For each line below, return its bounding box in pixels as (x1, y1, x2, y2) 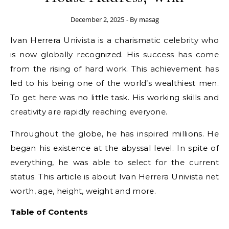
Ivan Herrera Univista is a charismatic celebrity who (10, 35, 219, 45)
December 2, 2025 (70, 15, 124, 24)
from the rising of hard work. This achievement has (10, 64, 219, 74)
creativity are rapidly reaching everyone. (10, 107, 168, 117)
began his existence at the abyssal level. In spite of (10, 143, 219, 153)
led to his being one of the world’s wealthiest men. (10, 78, 219, 88)
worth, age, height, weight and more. (10, 186, 156, 196)
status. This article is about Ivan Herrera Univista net (10, 172, 219, 181)
